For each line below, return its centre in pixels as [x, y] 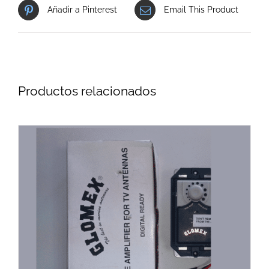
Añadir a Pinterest [82, 10]
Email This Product [201, 10]
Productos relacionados [87, 91]
